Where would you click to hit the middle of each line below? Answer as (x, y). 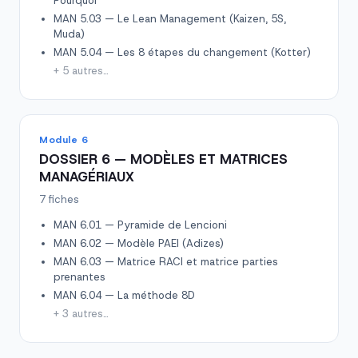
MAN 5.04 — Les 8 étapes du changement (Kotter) (182, 52)
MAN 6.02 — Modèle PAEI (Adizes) (139, 243)
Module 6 (64, 140)
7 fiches (59, 199)
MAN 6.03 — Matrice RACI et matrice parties (166, 262)
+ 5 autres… (81, 71)
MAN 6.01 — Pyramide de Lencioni (140, 225)
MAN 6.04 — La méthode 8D (124, 295)
